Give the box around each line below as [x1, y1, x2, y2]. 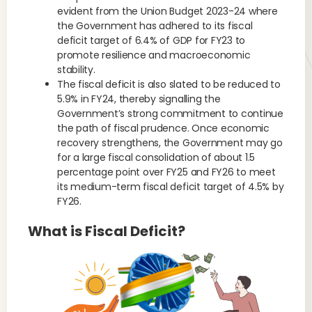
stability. [57, 63, 95, 77]
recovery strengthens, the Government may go [57, 136, 283, 150]
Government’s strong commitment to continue [57, 107, 283, 120]
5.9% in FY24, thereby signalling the [57, 92, 221, 106]
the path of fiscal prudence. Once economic [57, 121, 270, 135]
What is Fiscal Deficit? [28, 221, 185, 241]
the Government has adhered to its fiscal [57, 19, 253, 33]
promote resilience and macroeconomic [57, 48, 251, 62]
